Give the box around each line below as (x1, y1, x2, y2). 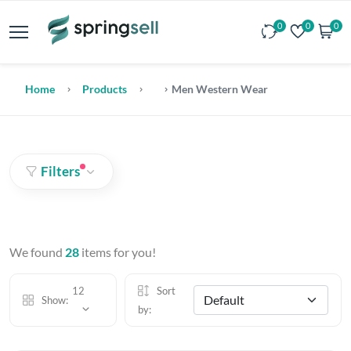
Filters (41, 163, 80, 179)
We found (9, 244, 65, 259)
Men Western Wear (169, 82, 268, 96)
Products (82, 82, 127, 96)
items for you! (79, 244, 156, 259)
